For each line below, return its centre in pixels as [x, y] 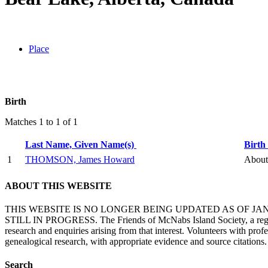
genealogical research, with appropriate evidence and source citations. [136, 241]
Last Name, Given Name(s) [81, 145]
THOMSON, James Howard [80, 160]
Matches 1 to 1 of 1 [41, 122]
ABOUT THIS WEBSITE [58, 185]
